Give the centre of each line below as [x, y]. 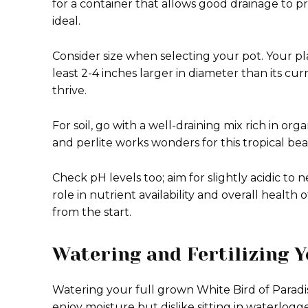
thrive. [69, 90]
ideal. [66, 21]
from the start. [92, 212]
